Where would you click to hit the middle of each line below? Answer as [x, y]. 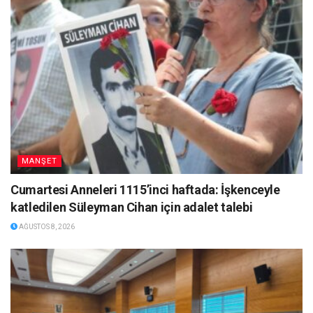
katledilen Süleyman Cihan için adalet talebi [132, 207]
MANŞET [39, 161]
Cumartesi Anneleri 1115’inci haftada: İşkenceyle [145, 189]
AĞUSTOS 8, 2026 [46, 226]
